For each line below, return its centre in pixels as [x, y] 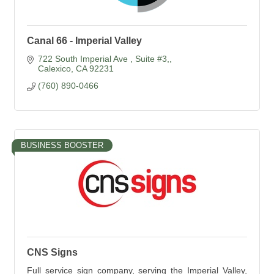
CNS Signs [52, 252]
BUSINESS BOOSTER [62, 145]
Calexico [54, 68]
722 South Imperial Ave [84, 59]
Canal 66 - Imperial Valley [84, 41]
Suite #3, [152, 59]
